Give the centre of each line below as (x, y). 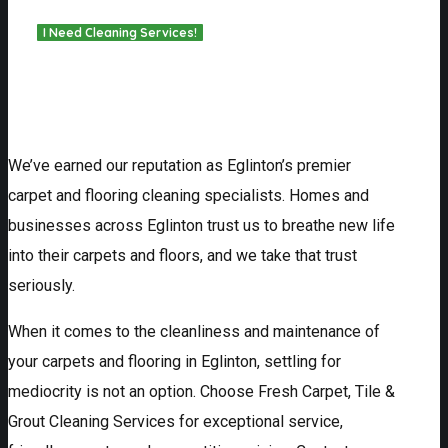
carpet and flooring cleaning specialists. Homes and (188, 195)
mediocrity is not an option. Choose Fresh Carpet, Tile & (201, 391)
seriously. (41, 285)
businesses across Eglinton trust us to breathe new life (201, 225)
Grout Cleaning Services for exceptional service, (175, 421)
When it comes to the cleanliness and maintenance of (194, 331)
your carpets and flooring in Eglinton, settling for (174, 361)
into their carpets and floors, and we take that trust (182, 255)
